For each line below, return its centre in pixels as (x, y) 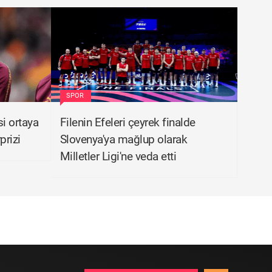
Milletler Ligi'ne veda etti (118, 156)
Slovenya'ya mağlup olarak (123, 139)
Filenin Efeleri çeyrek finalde (127, 122)
